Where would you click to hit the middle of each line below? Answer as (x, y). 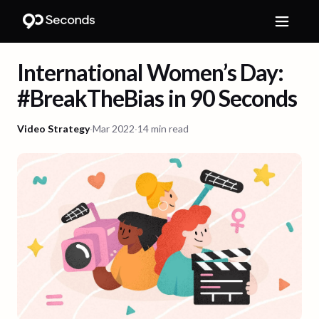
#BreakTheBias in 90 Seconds (159, 98)
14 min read (163, 129)
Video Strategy (53, 129)
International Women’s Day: (151, 72)
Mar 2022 (114, 129)
